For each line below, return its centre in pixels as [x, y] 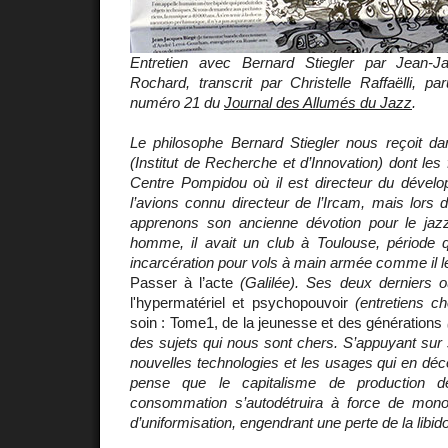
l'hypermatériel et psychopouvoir [239, 302]
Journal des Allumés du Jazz [318, 102]
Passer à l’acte [182, 282]
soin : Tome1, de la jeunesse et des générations [286, 322]
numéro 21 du [177, 102]
